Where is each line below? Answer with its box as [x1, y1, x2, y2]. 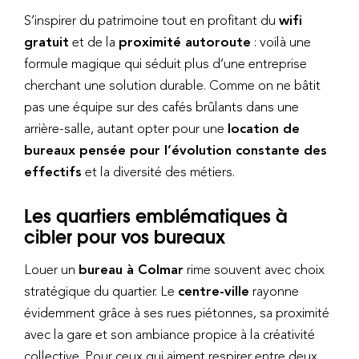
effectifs [24, 163, 82, 180]
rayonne [249, 282, 299, 299]
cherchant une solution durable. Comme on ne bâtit [24, 77, 321, 94]
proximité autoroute [119, 34, 251, 50]
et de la [69, 34, 119, 50]
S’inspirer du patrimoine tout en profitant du [24, 12, 279, 29]
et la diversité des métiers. [82, 163, 235, 180]
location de [228, 120, 300, 137]
